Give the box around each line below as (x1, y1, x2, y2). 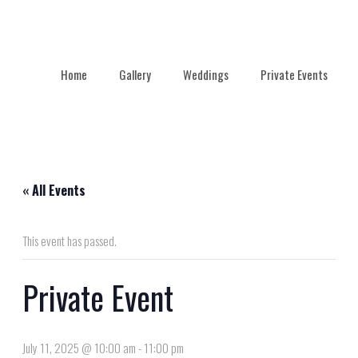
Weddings (183, 66, 229, 84)
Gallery (119, 66, 151, 84)
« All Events (22, 181, 86, 201)
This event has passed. (22, 232, 117, 250)
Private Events (261, 66, 328, 84)
